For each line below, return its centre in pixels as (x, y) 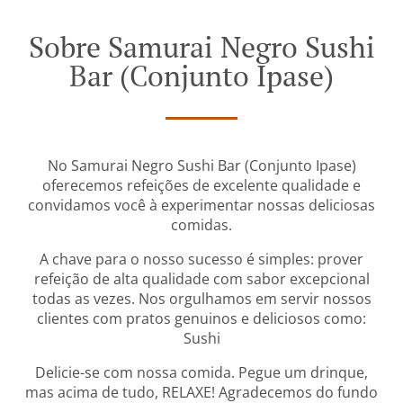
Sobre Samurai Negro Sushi (201, 46)
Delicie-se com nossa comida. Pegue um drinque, (201, 372)
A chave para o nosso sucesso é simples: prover (201, 259)
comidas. (201, 224)
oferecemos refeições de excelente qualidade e (201, 185)
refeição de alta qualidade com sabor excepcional (201, 278)
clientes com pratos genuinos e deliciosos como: (201, 318)
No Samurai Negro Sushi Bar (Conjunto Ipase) (201, 165)
